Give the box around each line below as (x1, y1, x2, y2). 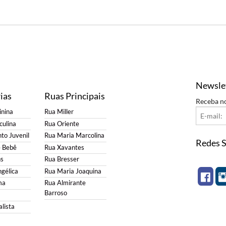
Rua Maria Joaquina (44, 167, 101, 175)
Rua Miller (44, 108, 74, 116)
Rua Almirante (44, 179, 86, 187)
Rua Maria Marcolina (44, 132, 104, 140)
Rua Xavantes (44, 143, 84, 151)
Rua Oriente (44, 120, 79, 128)
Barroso (44, 189, 67, 197)
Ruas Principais (44, 90, 105, 102)
